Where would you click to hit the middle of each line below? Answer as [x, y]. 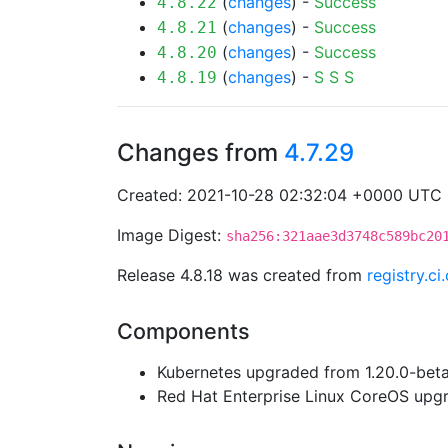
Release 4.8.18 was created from [242, 275]
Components [183, 331]
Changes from [200, 152]
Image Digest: [171, 235]
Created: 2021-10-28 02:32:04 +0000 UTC [279, 195]
